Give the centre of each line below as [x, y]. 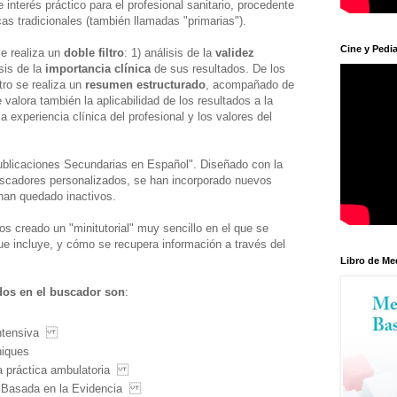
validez [235, 52]
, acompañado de [250, 84]
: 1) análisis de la [170, 52]
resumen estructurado [144, 84]
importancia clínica [96, 68]
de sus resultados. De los [218, 68]
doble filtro [94, 52]
